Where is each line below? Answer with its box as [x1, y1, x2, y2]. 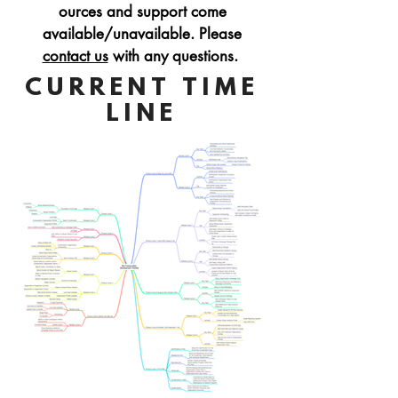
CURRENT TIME [25, 75, 259, 103]
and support [106, 2, 191, 21]
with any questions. [107, 46, 243, 66]
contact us [42, 46, 108, 66]
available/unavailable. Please [43, 24, 242, 44]
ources [58, 2, 107, 21]
